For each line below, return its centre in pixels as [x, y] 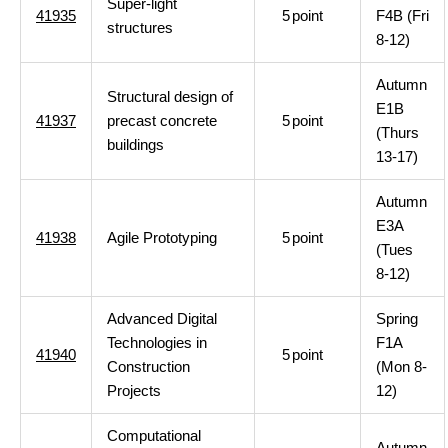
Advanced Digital [162, 318]
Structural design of [170, 96]
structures [140, 27]
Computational [154, 435]
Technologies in [157, 342]
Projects [134, 390]
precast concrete [162, 120]
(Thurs [397, 132]
